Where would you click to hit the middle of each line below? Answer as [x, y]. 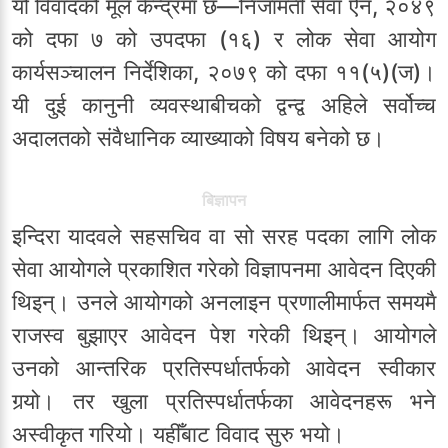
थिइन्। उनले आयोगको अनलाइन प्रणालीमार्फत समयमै [224, 302]
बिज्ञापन [224, 200]
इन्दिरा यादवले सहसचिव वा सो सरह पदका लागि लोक [224, 236]
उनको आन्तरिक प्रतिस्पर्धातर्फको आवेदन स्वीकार [224, 368]
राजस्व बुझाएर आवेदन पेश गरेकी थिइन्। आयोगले [224, 335]
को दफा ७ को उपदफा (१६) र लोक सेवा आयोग [224, 39]
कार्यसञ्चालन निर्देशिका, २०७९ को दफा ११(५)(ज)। [224, 72]
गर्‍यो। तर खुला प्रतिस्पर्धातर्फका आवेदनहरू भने [224, 401]
